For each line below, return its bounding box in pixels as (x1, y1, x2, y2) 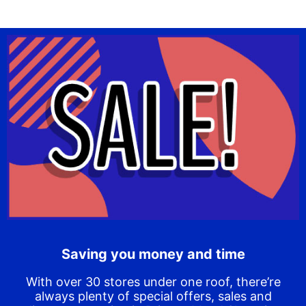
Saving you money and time (61, 245, 245, 262)
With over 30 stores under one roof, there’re (25, 274, 281, 289)
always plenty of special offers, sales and (34, 288, 272, 303)
